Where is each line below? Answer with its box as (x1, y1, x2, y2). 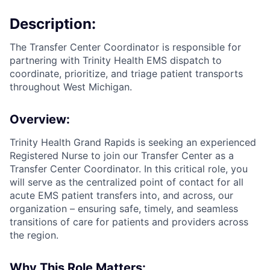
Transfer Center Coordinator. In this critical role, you (10, 162, 248, 175)
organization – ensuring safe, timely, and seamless (10, 202, 238, 215)
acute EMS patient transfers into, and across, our (10, 189, 233, 201)
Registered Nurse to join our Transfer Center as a (10, 149, 234, 162)
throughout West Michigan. (10, 80, 132, 93)
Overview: (10, 111, 70, 127)
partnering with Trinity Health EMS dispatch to (10, 54, 222, 66)
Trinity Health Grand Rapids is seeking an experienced (10, 136, 256, 148)
